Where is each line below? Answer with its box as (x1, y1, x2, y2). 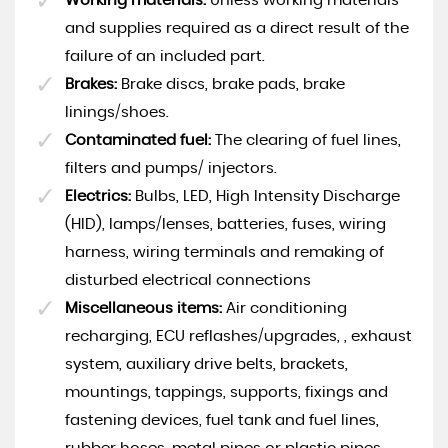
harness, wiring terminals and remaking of (65, 244, 384, 260)
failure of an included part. (65, 48, 265, 64)
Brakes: (65, 76, 117, 92)
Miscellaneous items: (65, 300, 222, 316)
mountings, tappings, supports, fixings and (65, 384, 388, 400)
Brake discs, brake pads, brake (117, 76, 345, 92)
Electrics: (65, 188, 131, 204)
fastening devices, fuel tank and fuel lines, (65, 412, 379, 428)
